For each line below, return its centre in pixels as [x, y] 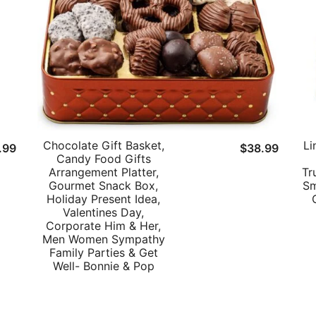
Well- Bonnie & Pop [103, 266]
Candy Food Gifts [103, 159]
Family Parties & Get [103, 253]
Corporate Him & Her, [104, 226]
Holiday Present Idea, [104, 199]
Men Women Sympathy [103, 239]
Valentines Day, [104, 213]
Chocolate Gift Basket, [103, 146]
